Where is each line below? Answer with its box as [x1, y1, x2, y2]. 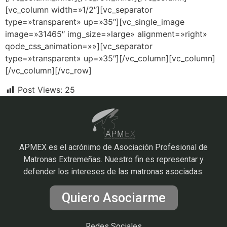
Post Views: [18, 85, 62, 95]
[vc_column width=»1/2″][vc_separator [5, 4, 153, 15]
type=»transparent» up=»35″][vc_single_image [5, 16, 184, 27]
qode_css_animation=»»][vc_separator [5, 41, 153, 51]
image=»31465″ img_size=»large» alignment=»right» [5, 28, 207, 39]
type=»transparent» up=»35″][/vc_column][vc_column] [5, 53, 215, 63]
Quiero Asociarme [61, 190, 166, 205]
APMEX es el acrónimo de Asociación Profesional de [19, 142, 208, 153]
